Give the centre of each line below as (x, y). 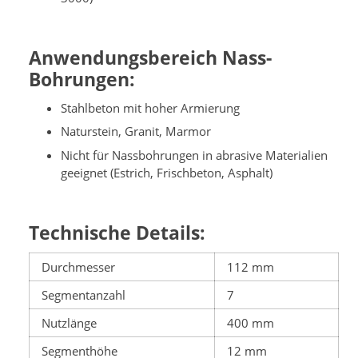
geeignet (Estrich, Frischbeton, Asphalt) (167, 172)
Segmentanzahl (84, 295)
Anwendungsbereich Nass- (150, 58)
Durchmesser (78, 267)
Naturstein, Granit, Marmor (136, 131)
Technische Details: (117, 233)
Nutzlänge (69, 323)
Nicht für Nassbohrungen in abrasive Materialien (194, 155)
